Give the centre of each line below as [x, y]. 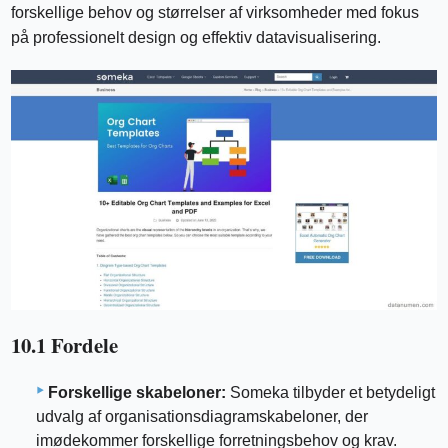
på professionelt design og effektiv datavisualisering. [196, 38]
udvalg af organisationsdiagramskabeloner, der [202, 417]
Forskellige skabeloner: [137, 393]
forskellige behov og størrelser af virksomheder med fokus [215, 13]
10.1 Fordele [65, 344]
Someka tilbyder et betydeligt [330, 393]
